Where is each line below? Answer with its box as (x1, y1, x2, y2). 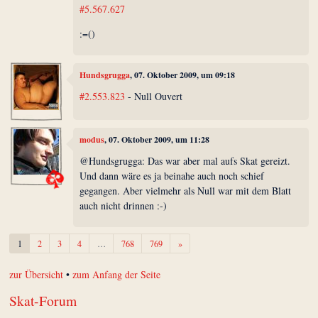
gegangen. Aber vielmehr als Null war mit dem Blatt (79, 183, 292, 197)
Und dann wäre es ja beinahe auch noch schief (79, 168, 265, 182)
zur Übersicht (9, 267, 64, 281)
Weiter (181, 236, 204, 248)
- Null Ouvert (125, 89, 183, 103)
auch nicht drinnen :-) (79, 198, 168, 212)
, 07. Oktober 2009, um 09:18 (130, 69, 236, 82)
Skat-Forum (9, 290, 77, 310)
